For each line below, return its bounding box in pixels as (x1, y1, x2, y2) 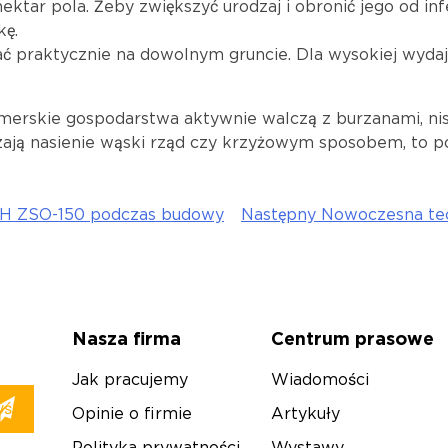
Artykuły (271, 406, 341, 422)
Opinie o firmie (71, 406, 192, 422)
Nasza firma (71, 331, 181, 348)
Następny (241, 207, 316, 223)
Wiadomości (271, 372, 370, 388)
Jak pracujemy (71, 372, 188, 388)
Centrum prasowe (271, 331, 435, 348)
